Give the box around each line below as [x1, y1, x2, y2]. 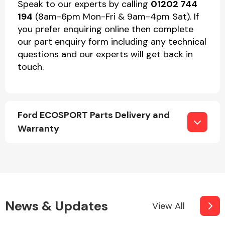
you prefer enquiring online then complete [18, 23, 193, 35]
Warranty [18, 123, 59, 135]
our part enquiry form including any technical [18, 36, 206, 48]
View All [152, 199, 185, 212]
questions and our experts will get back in [18, 48, 193, 60]
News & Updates [5, 197, 108, 214]
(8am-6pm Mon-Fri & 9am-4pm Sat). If [33, 11, 199, 23]
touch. [18, 61, 44, 73]
